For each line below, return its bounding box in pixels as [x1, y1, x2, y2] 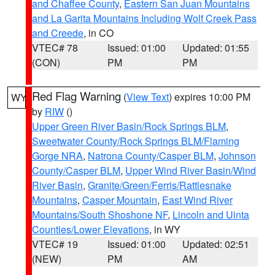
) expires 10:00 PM [169, 90, 250, 104]
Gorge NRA [32, 149, 83, 163]
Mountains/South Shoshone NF [32, 207, 168, 222]
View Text [126, 90, 169, 104]
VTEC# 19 [32, 237, 78, 251]
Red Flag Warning [32, 88, 121, 104]
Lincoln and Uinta [172, 207, 249, 222]
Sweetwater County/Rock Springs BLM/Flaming [32, 134, 239, 148]
